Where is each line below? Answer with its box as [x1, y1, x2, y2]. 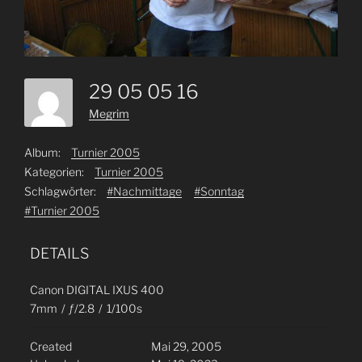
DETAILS [30, 244, 89, 262]
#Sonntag [194, 183, 244, 198]
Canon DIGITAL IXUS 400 [30, 282, 164, 297]
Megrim [89, 106, 129, 120]
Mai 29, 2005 [150, 339, 221, 353]
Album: [24, 145, 61, 159]
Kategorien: [24, 164, 84, 179]
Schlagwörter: [24, 183, 96, 198]
